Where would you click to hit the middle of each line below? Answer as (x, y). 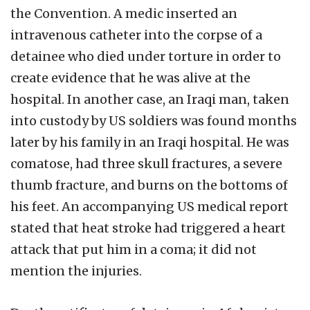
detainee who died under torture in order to (146, 56)
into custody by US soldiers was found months (154, 120)
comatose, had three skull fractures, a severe (146, 163)
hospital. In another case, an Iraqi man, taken (150, 99)
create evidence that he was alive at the (130, 77)
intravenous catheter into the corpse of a (136, 35)
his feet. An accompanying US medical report (149, 206)
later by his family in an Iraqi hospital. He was (150, 142)
